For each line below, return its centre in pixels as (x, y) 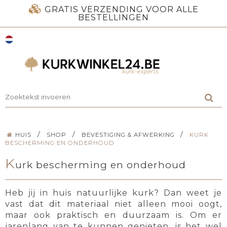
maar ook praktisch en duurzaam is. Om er (113, 215)
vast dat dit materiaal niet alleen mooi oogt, (113, 204)
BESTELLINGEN (113, 17)
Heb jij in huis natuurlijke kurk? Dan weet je (113, 193)
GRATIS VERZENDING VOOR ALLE (121, 9)
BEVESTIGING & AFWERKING (128, 135)
